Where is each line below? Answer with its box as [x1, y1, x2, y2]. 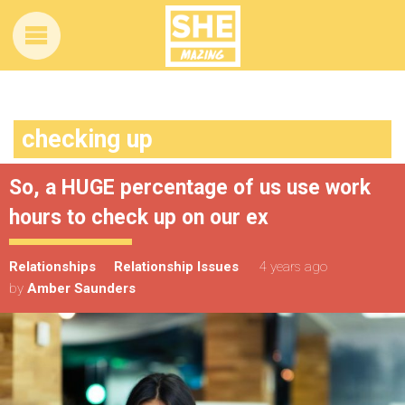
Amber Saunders [27, 280, 136, 297]
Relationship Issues [114, 259, 239, 275]
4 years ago [259, 259, 327, 275]
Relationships [9, 259, 96, 275]
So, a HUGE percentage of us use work [9, 175, 371, 200]
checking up [22, 125, 153, 154]
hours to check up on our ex [9, 205, 268, 230]
